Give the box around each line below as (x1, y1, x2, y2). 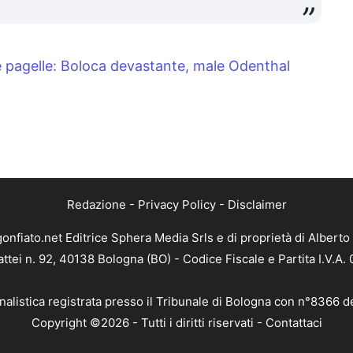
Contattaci (265, 315, 322, 331)
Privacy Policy (137, 197, 216, 213)
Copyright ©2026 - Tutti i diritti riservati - (31, 315, 266, 331)
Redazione (66, 197, 126, 213)
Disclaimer (227, 197, 287, 213)
